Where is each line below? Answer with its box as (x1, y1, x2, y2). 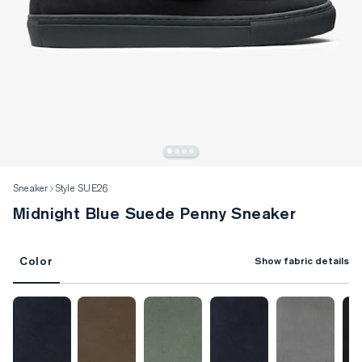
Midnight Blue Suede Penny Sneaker (26, 203, 297, 223)
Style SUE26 (54, 183, 109, 194)
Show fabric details (255, 255, 349, 267)
